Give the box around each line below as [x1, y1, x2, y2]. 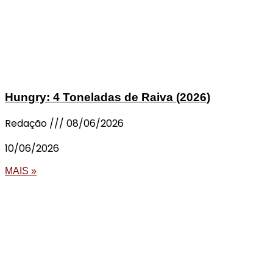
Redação [5, 116, 49, 130]
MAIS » [5, 165, 37, 176]
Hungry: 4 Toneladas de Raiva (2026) [5, 90, 210, 104]
